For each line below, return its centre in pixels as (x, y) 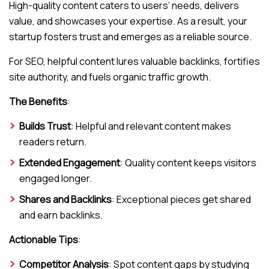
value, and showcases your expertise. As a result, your (128, 21)
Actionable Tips (44, 240)
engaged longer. (56, 179)
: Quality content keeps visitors (188, 163)
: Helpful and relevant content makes (151, 126)
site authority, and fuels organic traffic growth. (110, 77)
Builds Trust (45, 126)
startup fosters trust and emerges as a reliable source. (130, 37)
